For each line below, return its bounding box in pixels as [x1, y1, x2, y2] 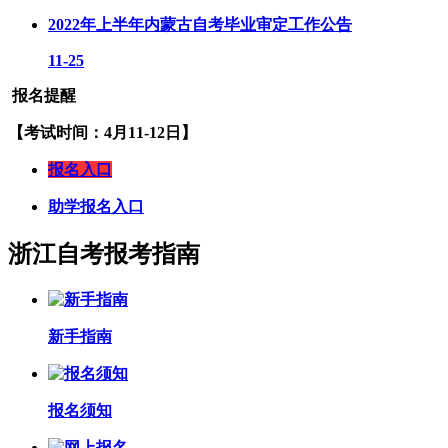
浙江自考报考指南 [8, 240, 200, 267]
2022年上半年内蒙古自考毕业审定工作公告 [48, 15, 352, 33]
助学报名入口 [48, 197, 144, 215]
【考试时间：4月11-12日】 [8, 123, 197, 141]
